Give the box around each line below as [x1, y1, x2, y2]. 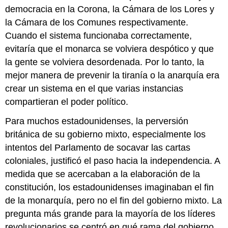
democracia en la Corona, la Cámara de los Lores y [5, 4, 215, 14]
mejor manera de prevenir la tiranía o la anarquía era [5, 70, 220, 80]
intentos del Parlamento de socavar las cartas [5, 142, 191, 153]
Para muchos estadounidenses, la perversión [5, 116, 189, 127]
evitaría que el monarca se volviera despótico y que [5, 43, 214, 54]
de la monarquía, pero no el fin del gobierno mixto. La [5, 195, 222, 206]
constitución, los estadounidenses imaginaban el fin [5, 182, 214, 193]
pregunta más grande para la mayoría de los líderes [5, 209, 216, 219]
